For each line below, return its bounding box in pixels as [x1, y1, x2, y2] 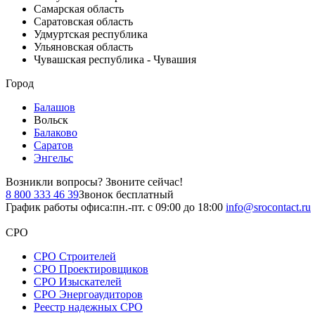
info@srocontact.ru [226, 201, 311, 213]
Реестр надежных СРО [34, 301, 143, 313]
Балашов [34, 101, 75, 113]
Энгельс [34, 152, 73, 164]
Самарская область [34, 3, 124, 15]
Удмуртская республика [34, 28, 148, 40]
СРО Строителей [34, 250, 116, 262]
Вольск [34, 114, 68, 126]
